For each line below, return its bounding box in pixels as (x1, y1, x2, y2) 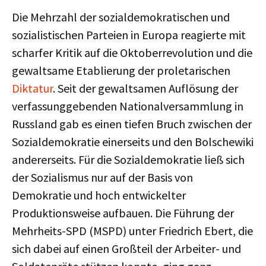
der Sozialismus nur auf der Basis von (12, 170, 193, 185)
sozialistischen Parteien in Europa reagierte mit (12, 27, 246, 42)
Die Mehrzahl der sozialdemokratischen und (12, 9, 230, 24)
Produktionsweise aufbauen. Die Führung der (12, 205, 234, 220)
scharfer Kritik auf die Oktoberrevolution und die (12, 45, 252, 60)
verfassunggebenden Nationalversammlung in (12, 99, 243, 113)
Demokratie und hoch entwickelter (12, 188, 186, 202)
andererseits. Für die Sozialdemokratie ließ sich (12, 152, 245, 167)
